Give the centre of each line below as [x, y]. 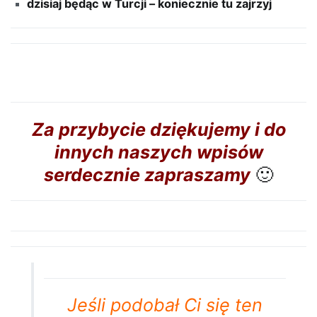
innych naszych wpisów [158, 152]
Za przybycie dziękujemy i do [158, 129]
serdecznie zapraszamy [147, 175]
